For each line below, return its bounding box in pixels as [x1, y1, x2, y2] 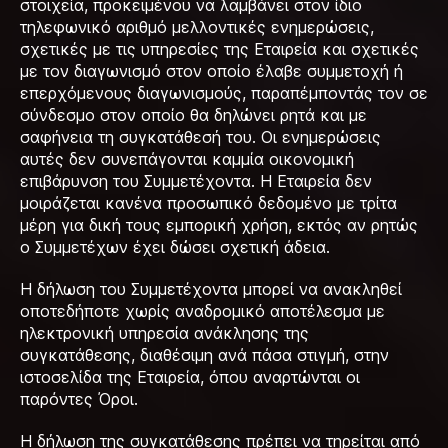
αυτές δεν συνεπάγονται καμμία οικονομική [20, 149, 354, 169]
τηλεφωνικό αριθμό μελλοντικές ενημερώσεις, [20, 17, 374, 37]
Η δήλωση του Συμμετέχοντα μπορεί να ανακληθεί [20, 279, 402, 299]
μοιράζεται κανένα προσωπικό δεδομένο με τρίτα [20, 193, 397, 213]
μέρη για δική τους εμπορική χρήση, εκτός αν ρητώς [20, 215, 418, 235]
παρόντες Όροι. [20, 389, 143, 409]
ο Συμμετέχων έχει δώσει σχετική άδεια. [20, 237, 330, 257]
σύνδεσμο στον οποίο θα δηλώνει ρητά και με [20, 105, 367, 125]
